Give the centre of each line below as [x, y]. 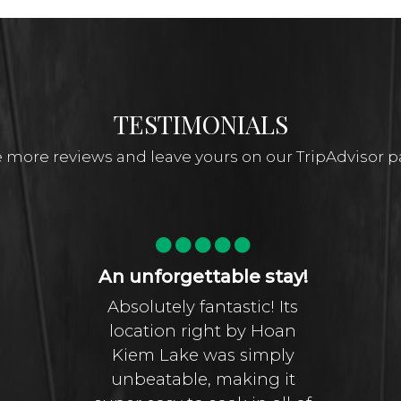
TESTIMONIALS [200, 124]
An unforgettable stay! [203, 276]
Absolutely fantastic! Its [203, 306]
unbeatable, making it [203, 379]
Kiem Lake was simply [203, 354]
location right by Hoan [203, 330]
